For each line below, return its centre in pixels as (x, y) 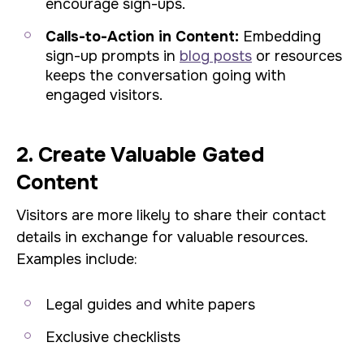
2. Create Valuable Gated (140, 155)
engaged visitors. (104, 95)
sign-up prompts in (113, 56)
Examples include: (77, 259)
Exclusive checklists (113, 337)
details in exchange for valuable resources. (162, 237)
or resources (297, 56)
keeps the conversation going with (166, 76)
